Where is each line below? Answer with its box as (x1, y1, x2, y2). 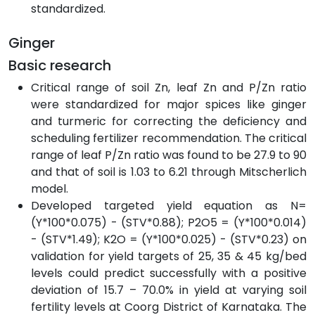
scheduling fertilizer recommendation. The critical (31, 129, 307, 146)
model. (31, 180, 68, 197)
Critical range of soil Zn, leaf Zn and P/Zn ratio (31, 79, 307, 96)
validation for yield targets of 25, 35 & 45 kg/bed (31, 247, 307, 264)
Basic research (8, 55, 111, 75)
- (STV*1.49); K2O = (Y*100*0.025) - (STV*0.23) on (31, 231, 307, 247)
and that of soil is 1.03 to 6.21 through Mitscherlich (31, 163, 307, 180)
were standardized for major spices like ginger (31, 96, 307, 112)
